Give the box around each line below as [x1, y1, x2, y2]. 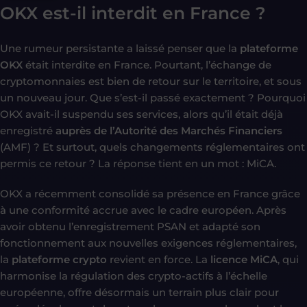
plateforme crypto [12, 252, 107, 266]
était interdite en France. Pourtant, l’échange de [23, 58, 271, 71]
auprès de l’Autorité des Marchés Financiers [56, 123, 282, 137]
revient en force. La [107, 252, 210, 266]
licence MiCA [210, 252, 278, 266]
